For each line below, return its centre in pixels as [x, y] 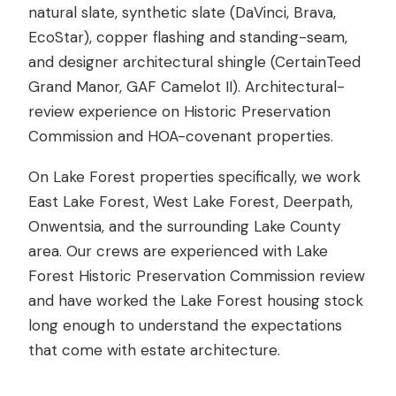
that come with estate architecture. [154, 350]
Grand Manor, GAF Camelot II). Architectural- [187, 87]
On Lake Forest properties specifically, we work [194, 177]
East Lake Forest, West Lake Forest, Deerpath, [190, 202]
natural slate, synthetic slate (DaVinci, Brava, [182, 12]
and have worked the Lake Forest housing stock [196, 301]
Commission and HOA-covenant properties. [181, 136]
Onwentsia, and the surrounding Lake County [184, 226]
